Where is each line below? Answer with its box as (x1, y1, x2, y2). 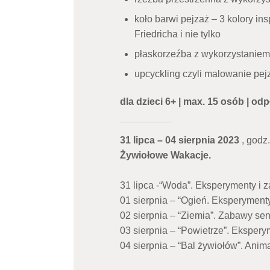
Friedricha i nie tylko (134, 29, 221, 40)
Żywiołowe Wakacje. (119, 149, 211, 160)
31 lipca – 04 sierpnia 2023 (119, 134, 239, 145)
